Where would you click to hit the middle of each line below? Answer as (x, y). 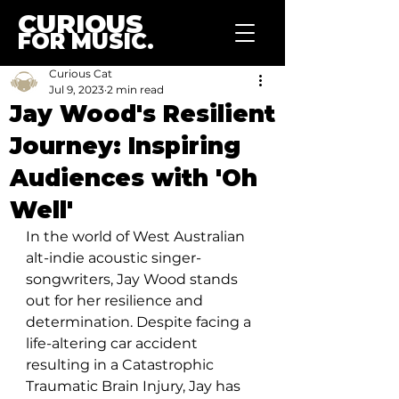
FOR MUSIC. (86, 41)
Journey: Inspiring (125, 146)
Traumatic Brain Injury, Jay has (135, 386)
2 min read (135, 90)
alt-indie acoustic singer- (114, 258)
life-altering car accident (114, 343)
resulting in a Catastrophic (122, 365)
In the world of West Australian (137, 236)
